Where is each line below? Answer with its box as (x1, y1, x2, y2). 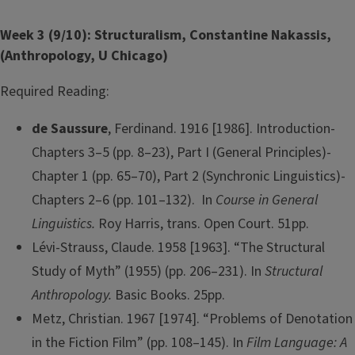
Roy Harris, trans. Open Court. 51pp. (98, 214, 312, 235)
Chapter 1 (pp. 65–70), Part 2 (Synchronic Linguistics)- (32, 166, 345, 187)
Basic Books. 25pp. (115, 285, 225, 306)
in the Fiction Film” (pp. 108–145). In (32, 333, 246, 353)
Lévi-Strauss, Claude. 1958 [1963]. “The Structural (32, 238, 325, 258)
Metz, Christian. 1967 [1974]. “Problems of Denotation (32, 309, 353, 330)
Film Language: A (246, 333, 347, 353)
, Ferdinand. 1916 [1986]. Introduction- (108, 119, 335, 139)
